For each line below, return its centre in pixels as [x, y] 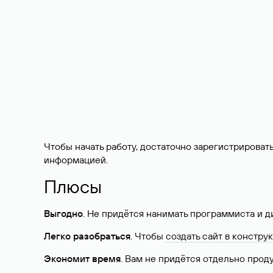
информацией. [76, 160]
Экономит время [82, 258]
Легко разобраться [87, 236]
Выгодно [63, 213]
